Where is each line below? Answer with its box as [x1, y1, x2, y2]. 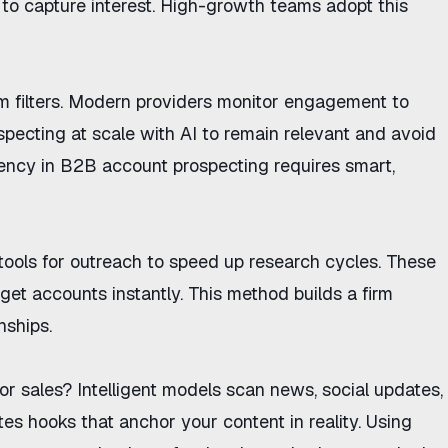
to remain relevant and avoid [197, 122, 436, 145]
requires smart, [269, 154, 395, 177]
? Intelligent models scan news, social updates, [62, 378, 443, 401]
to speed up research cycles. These [142, 250, 436, 273]
